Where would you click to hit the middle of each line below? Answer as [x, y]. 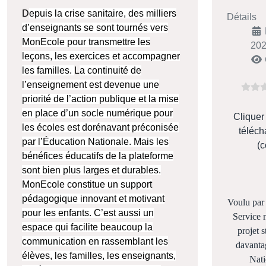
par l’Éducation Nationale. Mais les [95, 142]
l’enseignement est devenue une [91, 85]
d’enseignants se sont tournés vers [95, 28]
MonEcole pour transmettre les [86, 42]
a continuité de [110, 71]
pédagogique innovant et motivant [93, 199]
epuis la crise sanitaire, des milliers [103, 14]
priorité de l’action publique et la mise [100, 99]
